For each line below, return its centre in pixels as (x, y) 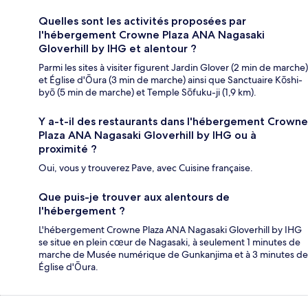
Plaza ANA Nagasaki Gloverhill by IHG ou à (147, 135)
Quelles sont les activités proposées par (142, 21)
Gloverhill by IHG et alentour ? (118, 49)
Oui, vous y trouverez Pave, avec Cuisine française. (146, 168)
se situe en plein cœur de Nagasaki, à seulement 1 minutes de (169, 242)
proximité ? (68, 149)
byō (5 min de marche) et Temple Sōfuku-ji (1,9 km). (147, 92)
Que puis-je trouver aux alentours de (134, 197)
